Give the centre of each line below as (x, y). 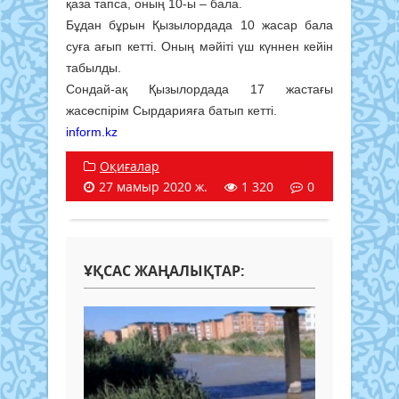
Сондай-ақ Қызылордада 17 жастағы (199, 89)
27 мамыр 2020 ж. (153, 186)
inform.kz (92, 131)
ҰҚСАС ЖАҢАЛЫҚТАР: (164, 270)
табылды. (94, 67)
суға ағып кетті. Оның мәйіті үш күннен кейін (199, 46)
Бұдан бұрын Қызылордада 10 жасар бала (199, 24)
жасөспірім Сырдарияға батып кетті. (171, 110)
